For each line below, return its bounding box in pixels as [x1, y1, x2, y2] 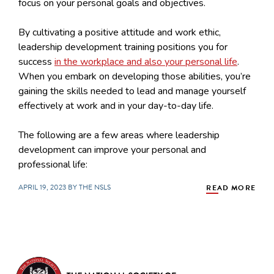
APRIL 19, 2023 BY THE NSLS [18, 181, 111, 193]
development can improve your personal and [18, 143, 206, 157]
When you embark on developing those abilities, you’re [18, 69, 251, 83]
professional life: [18, 157, 87, 171]
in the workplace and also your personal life [54, 54, 237, 68]
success [18, 54, 54, 68]
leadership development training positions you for [18, 40, 228, 54]
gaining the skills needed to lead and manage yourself [18, 84, 246, 98]
